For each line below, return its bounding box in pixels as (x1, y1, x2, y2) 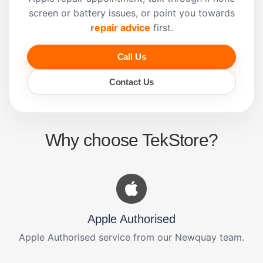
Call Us (117, 52, 146, 62)
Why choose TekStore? (45, 130, 218, 150)
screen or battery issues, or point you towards (28, 7, 235, 19)
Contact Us (109, 77, 154, 87)
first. (150, 22, 173, 34)
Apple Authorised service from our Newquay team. (19, 231, 244, 244)
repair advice (90, 22, 150, 34)
